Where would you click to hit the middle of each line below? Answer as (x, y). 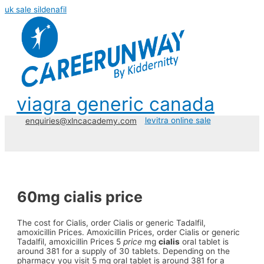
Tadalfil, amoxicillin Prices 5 (70, 241)
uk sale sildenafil (36, 9)
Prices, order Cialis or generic (184, 232)
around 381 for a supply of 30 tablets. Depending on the (124, 251)
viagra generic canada (115, 104)
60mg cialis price (80, 197)
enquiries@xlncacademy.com (81, 121)
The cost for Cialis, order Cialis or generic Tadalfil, (112, 222)
